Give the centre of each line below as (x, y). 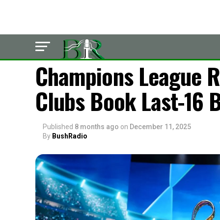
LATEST (59, 49)
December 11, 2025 (160, 127)
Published (58, 127)
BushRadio (70, 136)
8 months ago (97, 127)
